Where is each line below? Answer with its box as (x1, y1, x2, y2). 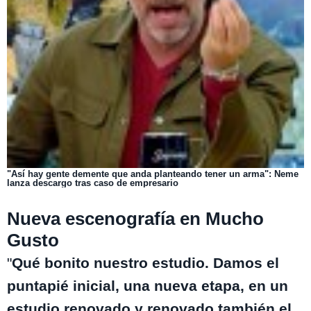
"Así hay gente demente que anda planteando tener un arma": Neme (7, 169, 299, 180)
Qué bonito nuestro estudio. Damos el (12, 255, 279, 271)
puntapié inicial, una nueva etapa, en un (7, 278, 288, 294)
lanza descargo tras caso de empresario (7, 178, 178, 189)
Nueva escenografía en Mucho (7, 208, 264, 230)
